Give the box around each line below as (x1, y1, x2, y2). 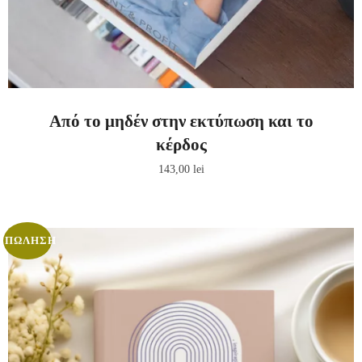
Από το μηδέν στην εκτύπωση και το (48, 111, 314, 131)
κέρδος (155, 134, 207, 154)
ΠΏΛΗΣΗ (5, 234, 57, 246)
